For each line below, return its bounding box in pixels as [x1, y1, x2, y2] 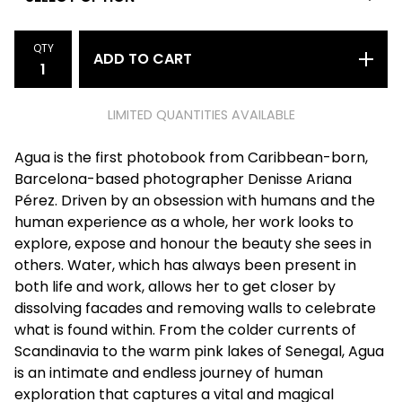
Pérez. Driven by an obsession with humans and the [14, 190, 375, 211]
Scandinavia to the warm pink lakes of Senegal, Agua [14, 341, 384, 362]
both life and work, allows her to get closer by [14, 276, 336, 297]
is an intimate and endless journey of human [14, 363, 323, 383]
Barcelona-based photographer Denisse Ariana [14, 169, 352, 189]
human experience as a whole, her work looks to [14, 212, 354, 232]
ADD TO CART [93, 48, 192, 69]
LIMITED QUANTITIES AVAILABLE [107, 106, 295, 124]
